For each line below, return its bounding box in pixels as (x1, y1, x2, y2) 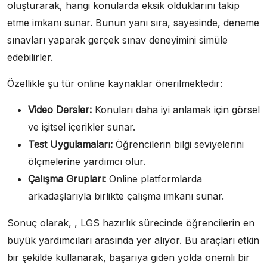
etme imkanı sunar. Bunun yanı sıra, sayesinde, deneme (7, 17, 259, 29)
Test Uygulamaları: (28, 138, 113, 151)
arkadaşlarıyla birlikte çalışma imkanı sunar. (28, 190, 224, 203)
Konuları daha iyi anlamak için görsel (92, 104, 260, 116)
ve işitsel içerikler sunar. (28, 121, 135, 133)
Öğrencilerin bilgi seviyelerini (113, 138, 244, 151)
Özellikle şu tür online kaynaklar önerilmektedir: (7, 77, 222, 90)
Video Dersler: (28, 104, 92, 116)
